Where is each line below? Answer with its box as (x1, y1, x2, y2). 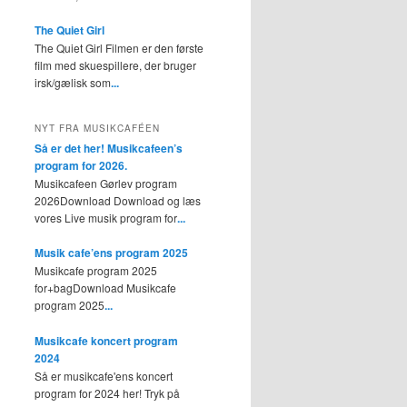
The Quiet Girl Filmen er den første (35, 40, 203, 56)
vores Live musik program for (35, 209, 177, 225)
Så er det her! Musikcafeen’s (35, 139, 183, 156)
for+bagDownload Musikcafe (35, 280, 176, 296)
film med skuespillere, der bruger (35, 57, 196, 74)
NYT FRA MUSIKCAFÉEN (35, 121, 160, 134)
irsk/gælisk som (35, 74, 111, 91)
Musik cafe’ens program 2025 (35, 244, 188, 262)
